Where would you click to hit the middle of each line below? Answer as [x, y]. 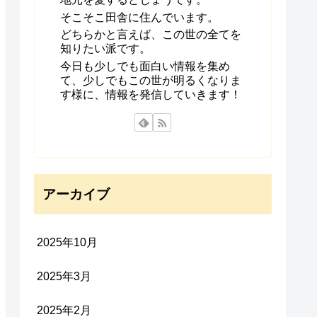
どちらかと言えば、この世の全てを [151, 35]
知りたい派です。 [105, 49]
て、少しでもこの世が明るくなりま [151, 81]
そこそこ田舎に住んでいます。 [139, 17]
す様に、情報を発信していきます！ [151, 95]
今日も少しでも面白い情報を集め [145, 67]
